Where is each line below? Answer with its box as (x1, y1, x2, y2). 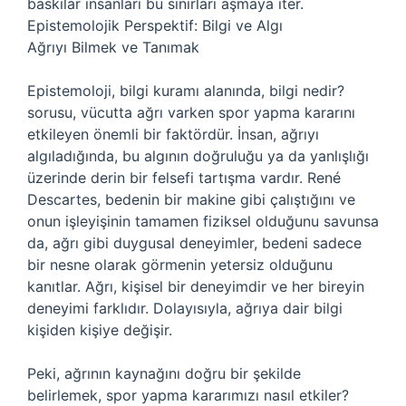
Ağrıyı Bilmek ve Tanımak (27, 38, 199, 56)
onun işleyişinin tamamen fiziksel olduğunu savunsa (27, 212, 379, 230)
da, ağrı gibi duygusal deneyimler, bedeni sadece (27, 234, 362, 252)
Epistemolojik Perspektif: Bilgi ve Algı (27, 16, 283, 34)
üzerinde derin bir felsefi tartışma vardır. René (27, 169, 341, 187)
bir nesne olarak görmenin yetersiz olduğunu (27, 256, 333, 274)
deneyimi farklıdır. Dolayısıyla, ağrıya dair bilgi (27, 299, 343, 317)
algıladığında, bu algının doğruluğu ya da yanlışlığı (27, 147, 369, 165)
